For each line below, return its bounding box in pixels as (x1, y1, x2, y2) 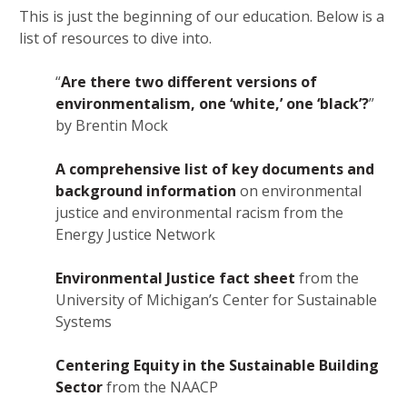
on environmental (236, 181, 362, 202)
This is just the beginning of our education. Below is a (19, 6, 384, 27)
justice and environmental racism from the (55, 203, 343, 223)
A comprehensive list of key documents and (55, 159, 374, 180)
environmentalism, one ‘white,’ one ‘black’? (55, 94, 369, 114)
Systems (55, 312, 112, 333)
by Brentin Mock (55, 115, 168, 136)
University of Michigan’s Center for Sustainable (55, 290, 377, 311)
